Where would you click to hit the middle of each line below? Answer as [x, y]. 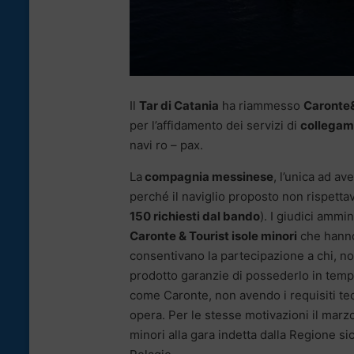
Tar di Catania [179, 105]
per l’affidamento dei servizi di [215, 125]
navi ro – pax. [166, 145]
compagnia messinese [208, 176]
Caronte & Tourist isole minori [213, 235]
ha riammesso [261, 105]
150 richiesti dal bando [195, 216]
